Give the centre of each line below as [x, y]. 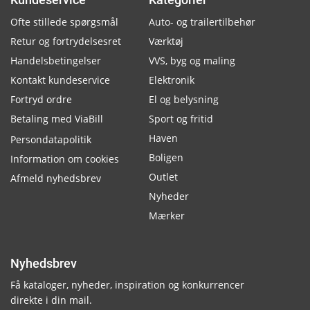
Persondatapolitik [51, 139]
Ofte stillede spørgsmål [64, 22]
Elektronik [172, 80]
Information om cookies [65, 159]
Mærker [167, 216]
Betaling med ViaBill [57, 119]
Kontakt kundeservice [60, 80]
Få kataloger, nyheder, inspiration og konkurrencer [127, 285]
